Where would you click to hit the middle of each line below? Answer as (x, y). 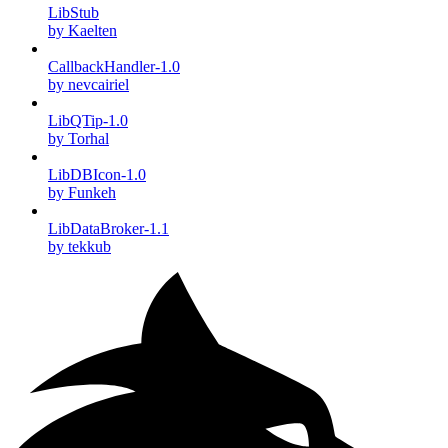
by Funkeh (82, 192)
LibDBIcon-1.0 (97, 174)
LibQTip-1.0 (88, 120)
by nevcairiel (88, 84)
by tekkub (79, 246)
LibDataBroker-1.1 (108, 228)
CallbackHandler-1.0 (114, 66)
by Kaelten (82, 30)
